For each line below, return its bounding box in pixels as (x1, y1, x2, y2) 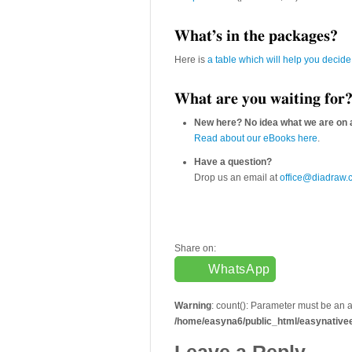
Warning (174, 300, 211, 311)
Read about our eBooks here (194, 133, 317, 144)
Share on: (174, 243, 216, 254)
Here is (174, 54, 207, 65)
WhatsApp (208, 262, 270, 276)
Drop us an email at (194, 172, 280, 183)
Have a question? (194, 156, 272, 167)
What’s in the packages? (174, 28, 338, 44)
